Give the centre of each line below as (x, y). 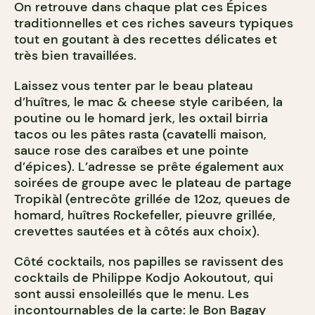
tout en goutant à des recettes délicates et (146, 40)
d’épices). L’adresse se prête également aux (149, 167)
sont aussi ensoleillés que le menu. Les (131, 294)
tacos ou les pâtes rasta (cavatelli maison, (140, 135)
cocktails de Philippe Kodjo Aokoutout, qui (144, 278)
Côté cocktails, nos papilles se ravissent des (149, 262)
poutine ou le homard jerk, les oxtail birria (141, 118)
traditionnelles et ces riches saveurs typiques (154, 24)
